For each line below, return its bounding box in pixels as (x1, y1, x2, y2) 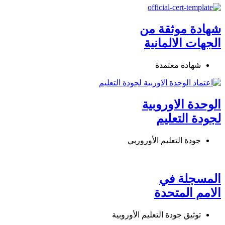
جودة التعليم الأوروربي (128, 136, 201, 145)
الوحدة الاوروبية (142, 97, 221, 111)
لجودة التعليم (156, 111, 221, 125)
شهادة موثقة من (140, 22, 221, 36)
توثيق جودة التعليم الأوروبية (112, 210, 201, 219)
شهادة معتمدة (155, 60, 201, 69)
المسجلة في (159, 172, 221, 186)
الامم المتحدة (154, 186, 221, 200)
